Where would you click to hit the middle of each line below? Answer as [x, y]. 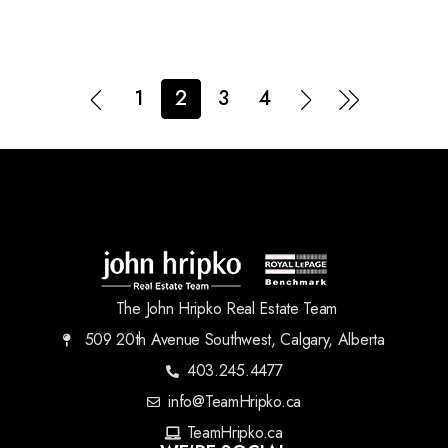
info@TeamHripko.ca [234, 401]
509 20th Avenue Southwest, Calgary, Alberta [234, 339]
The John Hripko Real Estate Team [226, 308]
